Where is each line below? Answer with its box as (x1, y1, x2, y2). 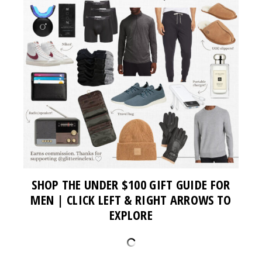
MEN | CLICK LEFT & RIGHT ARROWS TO (30, 190, 232, 208)
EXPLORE (109, 205, 153, 223)
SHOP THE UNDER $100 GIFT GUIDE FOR (32, 175, 230, 193)
